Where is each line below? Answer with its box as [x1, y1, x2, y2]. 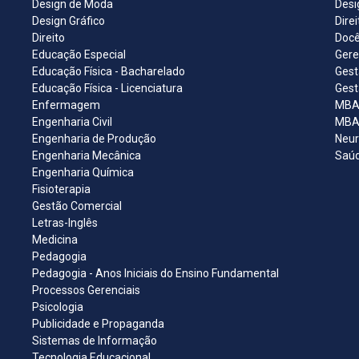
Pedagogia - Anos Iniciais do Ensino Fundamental [32, 267, 279, 280]
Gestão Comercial [32, 200, 122, 213]
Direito [32, 31, 65, 45]
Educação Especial [32, 48, 126, 62]
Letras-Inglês [32, 216, 98, 230]
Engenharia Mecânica [32, 149, 141, 163]
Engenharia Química [32, 166, 134, 179]
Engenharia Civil [32, 115, 112, 129]
